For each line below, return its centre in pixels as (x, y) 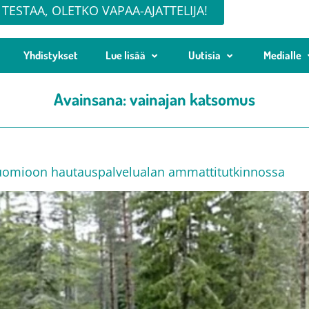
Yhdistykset (51, 55)
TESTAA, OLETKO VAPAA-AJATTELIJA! (105, 10)
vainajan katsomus (192, 99)
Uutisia (205, 55)
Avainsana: (92, 99)
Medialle (282, 55)
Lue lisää (126, 55)
